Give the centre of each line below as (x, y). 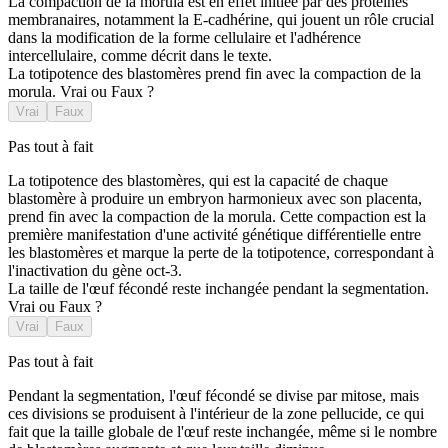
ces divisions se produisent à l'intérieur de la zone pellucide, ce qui (216, 414)
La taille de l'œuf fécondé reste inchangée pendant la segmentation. (218, 289)
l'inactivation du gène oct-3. (95, 271)
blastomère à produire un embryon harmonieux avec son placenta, (215, 199)
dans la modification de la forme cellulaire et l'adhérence (184, 38)
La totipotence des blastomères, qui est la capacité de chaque (198, 181)
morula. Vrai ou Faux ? (81, 92)
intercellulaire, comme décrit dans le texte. (140, 56)
